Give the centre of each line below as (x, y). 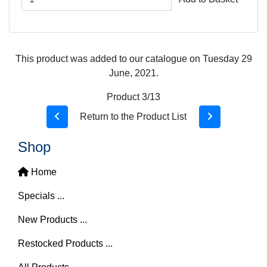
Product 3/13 (133, 97)
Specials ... (41, 196)
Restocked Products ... (65, 243)
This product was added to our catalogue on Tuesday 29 (133, 59)
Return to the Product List (133, 117)
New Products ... (52, 220)
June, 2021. (133, 73)
